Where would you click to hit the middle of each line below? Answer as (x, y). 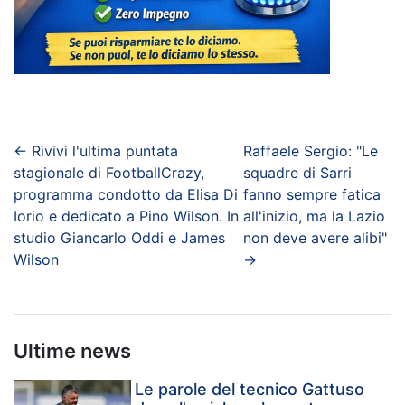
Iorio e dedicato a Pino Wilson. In (126, 216)
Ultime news (72, 350)
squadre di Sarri (297, 172)
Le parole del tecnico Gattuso (250, 389)
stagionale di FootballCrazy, (109, 172)
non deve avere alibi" (315, 237)
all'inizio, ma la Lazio (314, 216)
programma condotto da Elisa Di (126, 194)
